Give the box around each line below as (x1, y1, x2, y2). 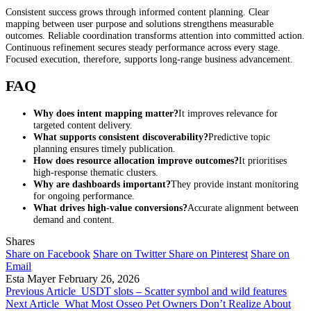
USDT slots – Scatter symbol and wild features (81, 285, 287, 297)
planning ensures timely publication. (33, 142, 176, 154)
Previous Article (6, 285, 76, 297)
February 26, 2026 (58, 272, 140, 285)
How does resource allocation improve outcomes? (33, 154, 239, 166)
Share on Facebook (6, 247, 90, 260)
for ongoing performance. (33, 190, 135, 201)
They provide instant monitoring (171, 178, 299, 190)
